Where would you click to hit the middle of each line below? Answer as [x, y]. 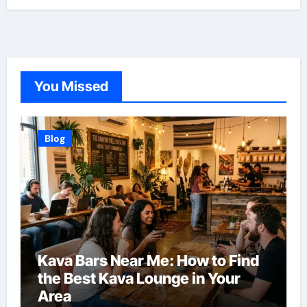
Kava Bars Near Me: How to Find [148, 261]
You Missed [71, 87]
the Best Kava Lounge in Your [139, 279]
